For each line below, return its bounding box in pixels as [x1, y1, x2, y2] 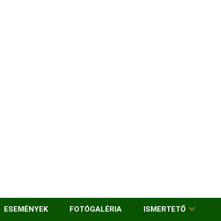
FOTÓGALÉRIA [70, 205, 122, 214]
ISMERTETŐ [144, 205, 185, 214]
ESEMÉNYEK [4, 205, 48, 214]
